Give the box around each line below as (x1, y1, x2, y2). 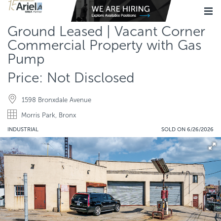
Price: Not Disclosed (7, 70, 134, 86)
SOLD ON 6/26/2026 (161, 126, 214, 133)
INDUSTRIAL (7, 126, 38, 133)
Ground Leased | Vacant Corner (7, 23, 205, 39)
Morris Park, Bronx (21, 111, 76, 119)
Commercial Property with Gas (7, 37, 201, 53)
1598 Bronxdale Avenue (22, 96, 91, 104)
